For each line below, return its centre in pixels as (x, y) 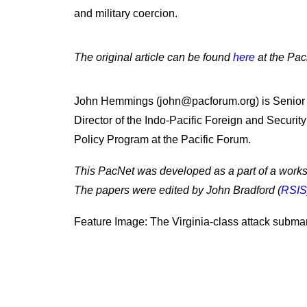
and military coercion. (126, 13)
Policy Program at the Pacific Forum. (162, 139)
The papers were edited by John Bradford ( (177, 190)
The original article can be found (153, 57)
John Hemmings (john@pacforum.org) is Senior (189, 101)
